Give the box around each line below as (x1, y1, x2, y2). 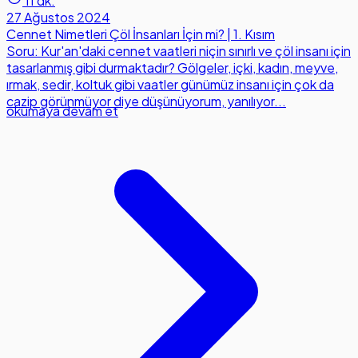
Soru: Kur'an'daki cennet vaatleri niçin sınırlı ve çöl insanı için (6, 42, 351, 60)
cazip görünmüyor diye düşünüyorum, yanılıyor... (6, 93, 286, 110)
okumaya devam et (6, 102, 118, 120)
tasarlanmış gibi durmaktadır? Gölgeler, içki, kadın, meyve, (6, 59, 338, 77)
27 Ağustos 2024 (6, 9, 110, 26)
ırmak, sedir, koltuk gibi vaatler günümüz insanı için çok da (6, 76, 334, 93)
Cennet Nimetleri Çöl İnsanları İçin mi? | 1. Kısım (6, 26, 275, 43)
